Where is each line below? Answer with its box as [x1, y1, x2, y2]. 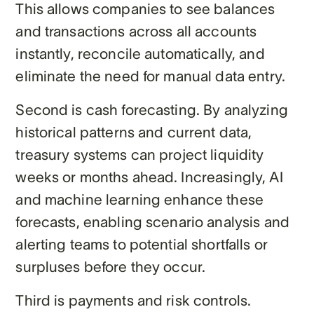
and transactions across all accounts [15, 22, 257, 39]
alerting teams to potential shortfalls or [15, 235, 268, 252]
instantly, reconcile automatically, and [15, 45, 265, 62]
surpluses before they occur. [15, 258, 206, 275]
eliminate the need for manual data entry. [15, 67, 285, 84]
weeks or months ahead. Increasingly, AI [15, 168, 283, 185]
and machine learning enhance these [15, 191, 264, 207]
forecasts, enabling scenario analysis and [15, 213, 289, 230]
